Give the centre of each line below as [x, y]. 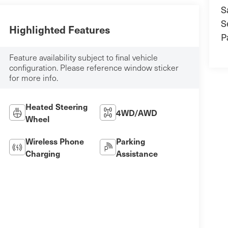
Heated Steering [57, 107]
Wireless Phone [55, 141]
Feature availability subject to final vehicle [84, 58]
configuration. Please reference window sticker [94, 68]
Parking [131, 141]
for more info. [34, 78]
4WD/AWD [137, 113]
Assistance [137, 153]
